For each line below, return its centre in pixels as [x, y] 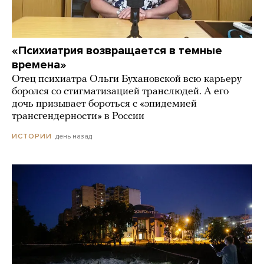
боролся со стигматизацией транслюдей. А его [120, 91]
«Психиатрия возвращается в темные [117, 50]
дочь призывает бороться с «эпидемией [104, 104]
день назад [74, 136]
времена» [39, 65]
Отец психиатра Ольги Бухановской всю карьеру [127, 79]
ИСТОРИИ [32, 136]
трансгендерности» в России [78, 116]
